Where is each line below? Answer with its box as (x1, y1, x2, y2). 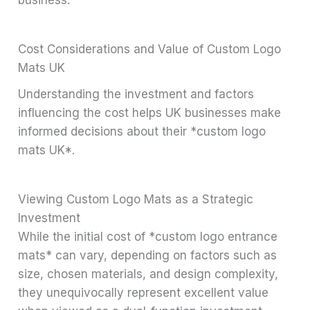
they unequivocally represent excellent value (18, 286, 269, 300)
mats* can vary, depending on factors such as (18, 248, 277, 263)
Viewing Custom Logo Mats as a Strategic (18, 192, 254, 207)
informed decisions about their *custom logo (18, 125, 266, 139)
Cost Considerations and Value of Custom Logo (18, 42, 282, 56)
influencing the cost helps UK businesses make (18, 106, 282, 120)
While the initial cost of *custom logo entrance (18, 230, 278, 244)
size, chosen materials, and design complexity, (18, 267, 279, 282)
